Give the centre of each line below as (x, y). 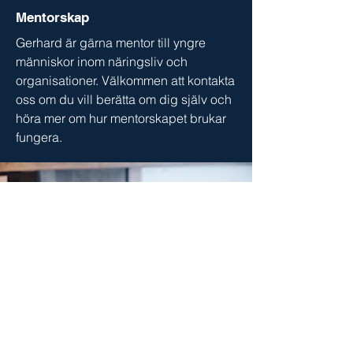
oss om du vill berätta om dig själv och (124, 99)
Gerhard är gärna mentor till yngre (111, 43)
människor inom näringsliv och (102, 61)
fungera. (39, 137)
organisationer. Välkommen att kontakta (125, 80)
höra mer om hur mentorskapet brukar (121, 118)
